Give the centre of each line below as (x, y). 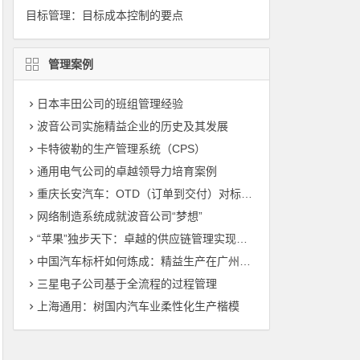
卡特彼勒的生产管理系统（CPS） (121, 149)
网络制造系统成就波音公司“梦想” (119, 216)
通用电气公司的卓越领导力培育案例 (127, 171)
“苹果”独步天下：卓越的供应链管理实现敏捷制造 (136, 239)
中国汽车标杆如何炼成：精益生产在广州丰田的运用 (138, 261)
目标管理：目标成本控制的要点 (104, 15)
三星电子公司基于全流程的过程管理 (127, 284)
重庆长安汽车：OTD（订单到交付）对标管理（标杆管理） (139, 194)
